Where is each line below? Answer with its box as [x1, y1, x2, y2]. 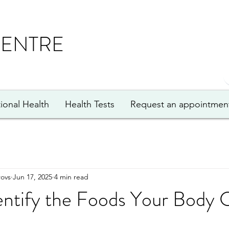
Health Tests [64, 99, 114, 110]
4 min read [54, 172, 88, 181]
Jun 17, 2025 [13, 172, 52, 181]
